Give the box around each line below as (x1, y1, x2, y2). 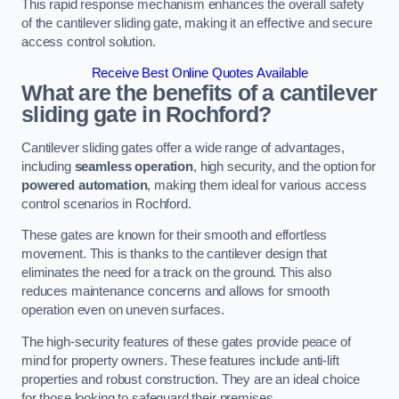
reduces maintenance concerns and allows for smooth (21, 284, 330, 299)
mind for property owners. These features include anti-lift (21, 353, 339, 368)
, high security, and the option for (192, 159, 376, 174)
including (21, 159, 75, 174)
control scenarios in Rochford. (21, 196, 191, 211)
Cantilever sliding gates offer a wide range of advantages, (21, 140, 345, 155)
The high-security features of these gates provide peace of (21, 334, 351, 349)
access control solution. (21, 34, 156, 49)
